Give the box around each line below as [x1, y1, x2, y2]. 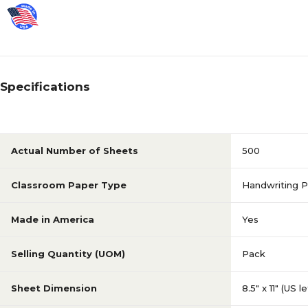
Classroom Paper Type [11, 179, 126, 190]
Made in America [11, 214, 94, 225]
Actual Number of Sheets [11, 145, 138, 156]
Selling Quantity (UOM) [11, 248, 125, 259]
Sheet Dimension [11, 283, 97, 294]
